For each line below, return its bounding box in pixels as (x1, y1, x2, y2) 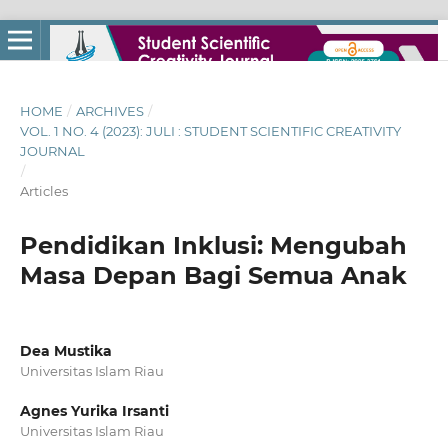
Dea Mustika (19, 341, 112, 360)
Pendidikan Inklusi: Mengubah (19, 230, 407, 260)
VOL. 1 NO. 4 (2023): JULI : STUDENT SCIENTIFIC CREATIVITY (19, 122, 401, 139)
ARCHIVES (75, 102, 144, 119)
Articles (19, 182, 68, 199)
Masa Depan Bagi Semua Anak (19, 260, 407, 290)
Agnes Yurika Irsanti (19, 402, 169, 420)
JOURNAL (19, 142, 85, 159)
